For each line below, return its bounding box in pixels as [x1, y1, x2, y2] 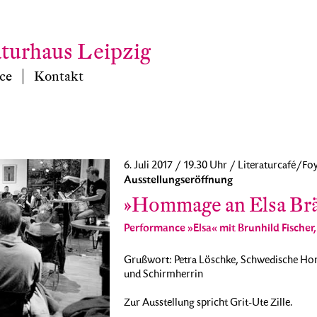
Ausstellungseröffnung [123, 175, 233, 186]
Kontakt [33, 69, 83, 84]
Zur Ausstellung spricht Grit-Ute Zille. [123, 298, 292, 309]
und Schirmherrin [123, 270, 203, 281]
